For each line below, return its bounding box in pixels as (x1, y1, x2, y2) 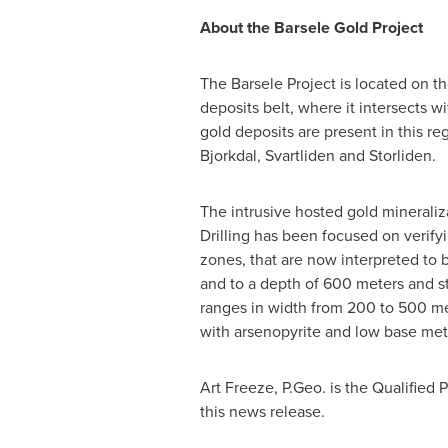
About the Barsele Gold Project (199, 16, 423, 39)
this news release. (199, 400, 325, 423)
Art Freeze (199, 376, 274, 399)
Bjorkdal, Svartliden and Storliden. (199, 144, 436, 167)
